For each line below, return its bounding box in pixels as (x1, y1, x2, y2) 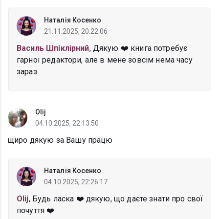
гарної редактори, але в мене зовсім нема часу (17, 55, 193, 65)
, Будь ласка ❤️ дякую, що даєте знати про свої (28, 194, 203, 204)
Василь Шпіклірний (17, 44, 89, 53)
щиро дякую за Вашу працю (8, 135, 113, 145)
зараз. (17, 67, 39, 77)
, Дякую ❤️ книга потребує (89, 44, 188, 53)
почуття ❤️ (17, 206, 55, 216)
